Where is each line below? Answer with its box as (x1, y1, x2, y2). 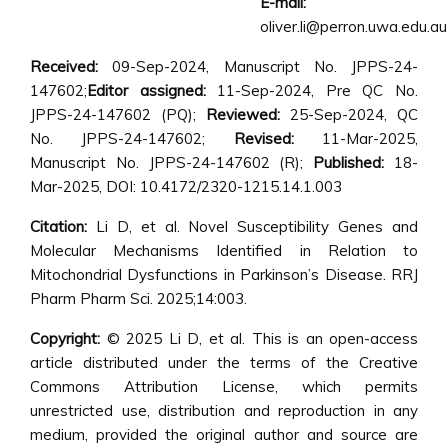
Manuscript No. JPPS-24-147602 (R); (30, 153, 314, 172)
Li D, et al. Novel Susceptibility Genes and (87, 217, 418, 236)
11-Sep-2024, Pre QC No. (205, 81, 419, 100)
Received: (30, 57, 113, 76)
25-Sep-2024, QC (280, 105, 418, 124)
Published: (313, 153, 395, 172)
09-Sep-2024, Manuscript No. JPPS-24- (112, 57, 418, 76)
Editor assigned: (87, 81, 206, 100)
